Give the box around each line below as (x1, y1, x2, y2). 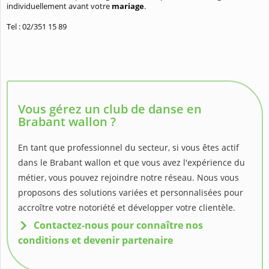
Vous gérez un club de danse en (18, 101, 202, 118)
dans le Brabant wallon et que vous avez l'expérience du (18, 157, 245, 169)
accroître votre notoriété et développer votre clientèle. (18, 202, 235, 214)
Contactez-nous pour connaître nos (34, 219, 203, 232)
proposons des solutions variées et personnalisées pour (18, 187, 243, 199)
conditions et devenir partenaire (18, 234, 173, 247)
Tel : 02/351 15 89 (7, 21, 67, 32)
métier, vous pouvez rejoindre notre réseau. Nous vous (18, 172, 239, 184)
